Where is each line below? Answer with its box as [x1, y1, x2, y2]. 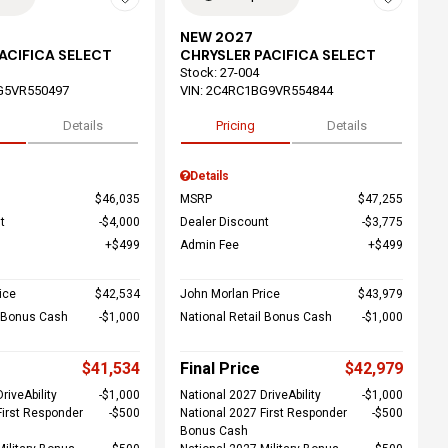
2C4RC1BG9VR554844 [205, 83, 333, 98]
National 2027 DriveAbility [179, 388, 321, 402]
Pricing [215, 118, 255, 133]
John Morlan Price [179, 287, 280, 301]
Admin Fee [179, 238, 239, 252]
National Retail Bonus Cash [179, 310, 332, 324]
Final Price [179, 359, 260, 378]
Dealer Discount [179, 215, 269, 229]
